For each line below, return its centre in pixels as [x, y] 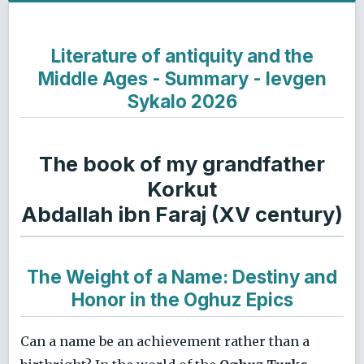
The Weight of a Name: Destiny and [182, 277]
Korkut [182, 189]
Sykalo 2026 [182, 101]
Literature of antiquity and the [182, 55]
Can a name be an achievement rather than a [165, 341]
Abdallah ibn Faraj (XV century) [182, 214]
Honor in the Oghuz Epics [182, 300]
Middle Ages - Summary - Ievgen [182, 78]
